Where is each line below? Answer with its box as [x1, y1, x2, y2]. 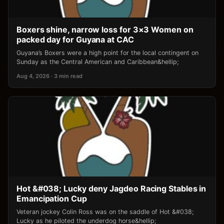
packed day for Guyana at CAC [16, 34, 134, 45]
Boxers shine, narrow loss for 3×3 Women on [16, 24, 193, 35]
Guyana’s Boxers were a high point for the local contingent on [16, 49, 198, 57]
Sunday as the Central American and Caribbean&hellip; [16, 58, 179, 66]
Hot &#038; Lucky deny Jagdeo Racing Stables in [16, 183, 206, 194]
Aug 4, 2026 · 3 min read [16, 72, 82, 80]
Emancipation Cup [16, 193, 87, 204]
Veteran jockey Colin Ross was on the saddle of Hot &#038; [16, 208, 194, 216]
